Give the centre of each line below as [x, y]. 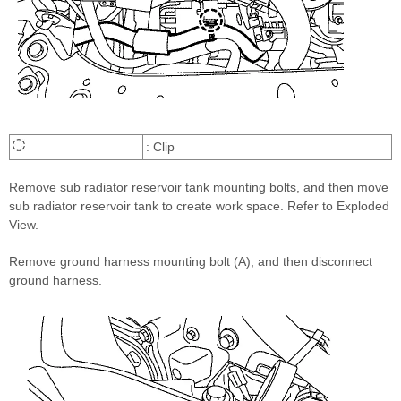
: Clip [160, 147]
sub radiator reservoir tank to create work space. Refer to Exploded [199, 206]
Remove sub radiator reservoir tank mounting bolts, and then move [199, 188]
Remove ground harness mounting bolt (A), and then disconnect [191, 262]
